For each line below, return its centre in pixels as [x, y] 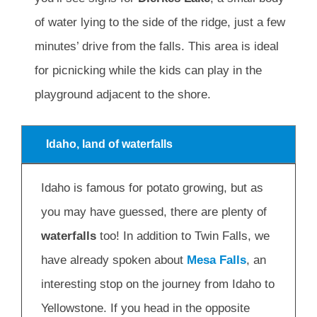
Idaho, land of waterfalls [109, 144]
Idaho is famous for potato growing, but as [152, 188]
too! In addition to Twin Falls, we [183, 236]
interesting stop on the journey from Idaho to [158, 284]
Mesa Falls [217, 260]
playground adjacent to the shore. [122, 95]
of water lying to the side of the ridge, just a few [160, 23]
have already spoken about [114, 260]
